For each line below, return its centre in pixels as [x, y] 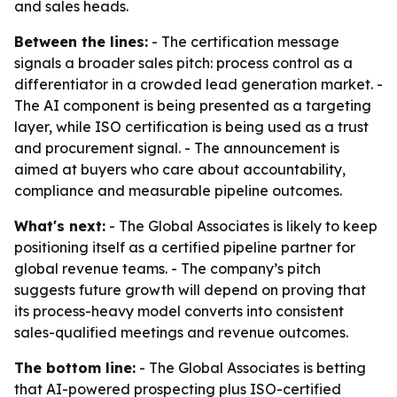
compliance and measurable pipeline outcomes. [178, 191]
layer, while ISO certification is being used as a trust [191, 127]
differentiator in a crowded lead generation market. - [198, 84]
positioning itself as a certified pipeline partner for [185, 247]
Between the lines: [81, 42]
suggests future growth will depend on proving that [190, 290]
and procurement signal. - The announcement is [177, 148]
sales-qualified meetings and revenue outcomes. [181, 332]
